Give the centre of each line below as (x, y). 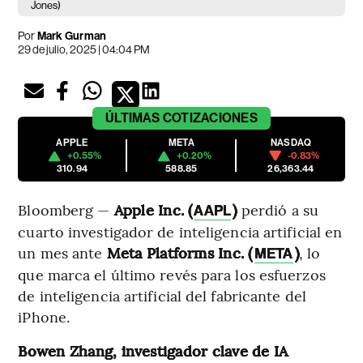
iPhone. (44, 317)
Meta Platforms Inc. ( (179, 253)
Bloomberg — (66, 210)
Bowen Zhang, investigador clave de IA (153, 351)
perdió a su (278, 210)
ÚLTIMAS (133, 118)
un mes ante (62, 253)
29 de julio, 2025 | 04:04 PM (84, 50)
